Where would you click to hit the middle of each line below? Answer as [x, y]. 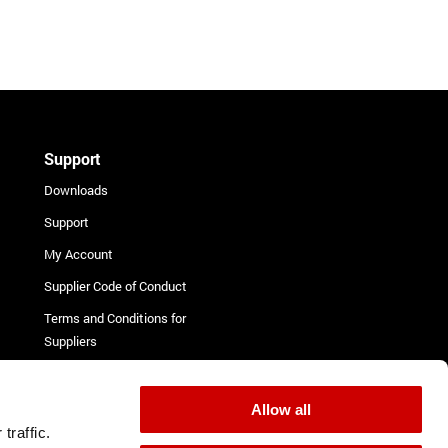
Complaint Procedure [104, 372]
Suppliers [71, 340]
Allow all [281, 409]
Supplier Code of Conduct [116, 285]
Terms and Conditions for [115, 317]
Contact [67, 404]
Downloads [76, 189]
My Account [79, 253]
